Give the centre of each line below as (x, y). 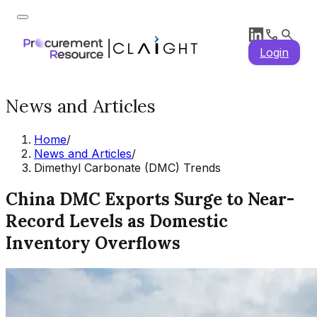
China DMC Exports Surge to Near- (150, 200)
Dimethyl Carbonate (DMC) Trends (127, 167)
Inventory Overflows (93, 243)
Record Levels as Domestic (117, 221)
